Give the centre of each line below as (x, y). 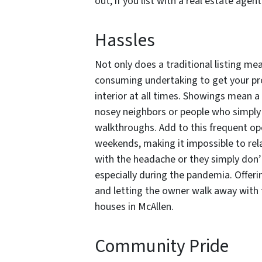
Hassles (125, 41)
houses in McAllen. (135, 207)
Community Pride (162, 247)
